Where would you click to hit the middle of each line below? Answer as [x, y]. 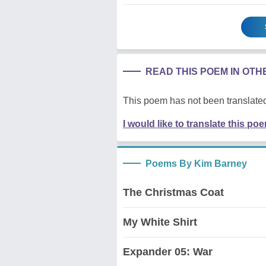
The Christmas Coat [173, 193]
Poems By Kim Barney [196, 164]
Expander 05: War [168, 252]
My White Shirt [160, 222]
